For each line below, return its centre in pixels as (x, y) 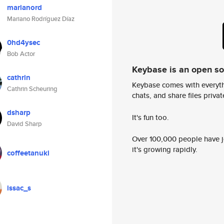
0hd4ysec (23, 42)
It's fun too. (150, 117)
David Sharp (24, 124)
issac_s (19, 188)
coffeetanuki (28, 153)
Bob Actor (21, 54)
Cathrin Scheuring (32, 89)
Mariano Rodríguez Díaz (41, 19)
